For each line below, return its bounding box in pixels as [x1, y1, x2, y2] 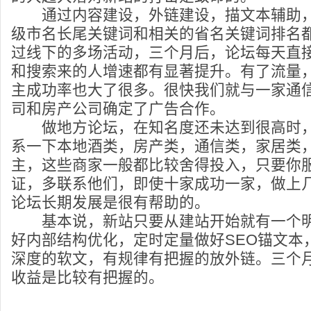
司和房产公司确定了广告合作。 [11, 100, 225, 117]
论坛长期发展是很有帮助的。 [11, 194, 210, 211]
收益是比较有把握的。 [11, 269, 164, 286]
